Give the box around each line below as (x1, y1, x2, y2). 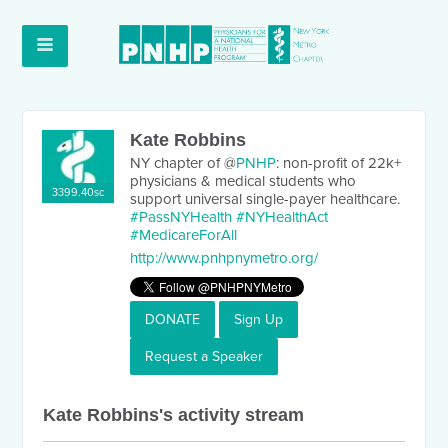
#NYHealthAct (236, 208, 329, 226)
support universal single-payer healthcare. (130, 190, 401, 208)
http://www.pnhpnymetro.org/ (130, 249, 319, 267)
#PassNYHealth (130, 208, 233, 226)
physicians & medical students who (130, 172, 357, 190)
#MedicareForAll (130, 226, 238, 244)
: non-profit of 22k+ (276, 154, 402, 172)
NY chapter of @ (130, 154, 237, 172)
